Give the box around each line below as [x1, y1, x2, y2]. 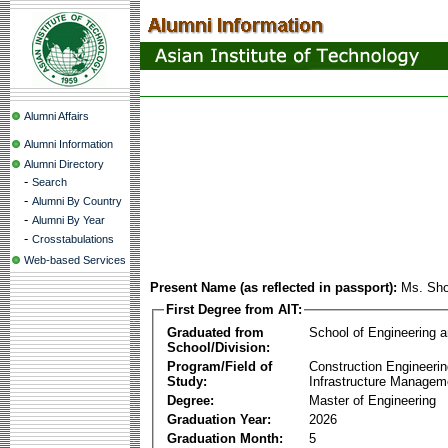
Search [32, 176, 67, 188]
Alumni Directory [24, 158, 104, 170]
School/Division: [167, 339, 270, 355]
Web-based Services [24, 254, 126, 266]
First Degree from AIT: [166, 302, 302, 317]
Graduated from [167, 324, 264, 340]
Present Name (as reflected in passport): [150, 280, 397, 295]
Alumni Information [24, 138, 113, 150]
